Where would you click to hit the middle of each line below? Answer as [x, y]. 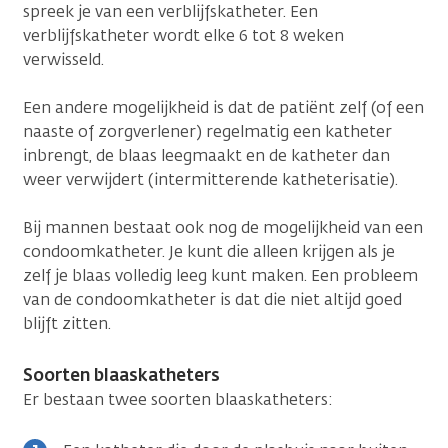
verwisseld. [63, 59]
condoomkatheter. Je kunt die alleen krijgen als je [209, 251]
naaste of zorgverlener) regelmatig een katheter [207, 131]
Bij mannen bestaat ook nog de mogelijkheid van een [223, 227]
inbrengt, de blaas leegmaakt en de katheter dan [206, 155]
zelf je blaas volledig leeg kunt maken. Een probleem [220, 275]
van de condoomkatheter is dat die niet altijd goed [212, 299]
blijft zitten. [67, 323]
